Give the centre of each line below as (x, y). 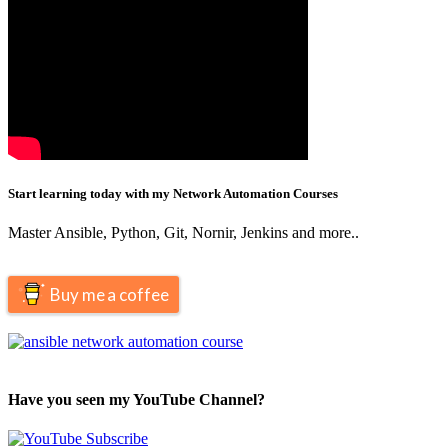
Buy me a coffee (109, 295)
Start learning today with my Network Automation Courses (173, 194)
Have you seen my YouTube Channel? (136, 399)
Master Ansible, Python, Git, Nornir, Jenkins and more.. (183, 233)
